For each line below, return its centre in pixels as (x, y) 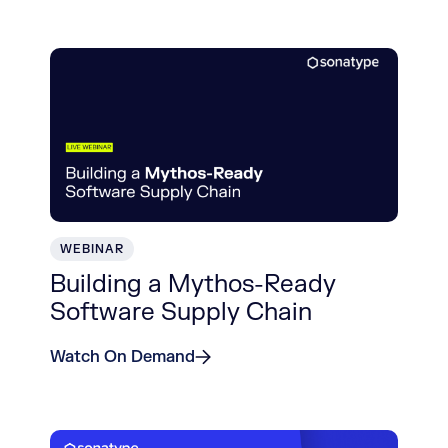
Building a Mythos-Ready (193, 284)
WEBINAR (92, 249)
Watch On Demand (122, 357)
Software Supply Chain (181, 312)
